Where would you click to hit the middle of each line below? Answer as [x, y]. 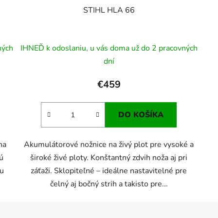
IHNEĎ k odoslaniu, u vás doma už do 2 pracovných [109, 48]
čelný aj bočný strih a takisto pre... [109, 184]
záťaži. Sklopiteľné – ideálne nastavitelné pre [109, 171]
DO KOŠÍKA [141, 115]
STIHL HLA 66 [109, 10]
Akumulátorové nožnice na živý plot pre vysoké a [109, 145]
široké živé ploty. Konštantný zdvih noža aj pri [109, 158]
